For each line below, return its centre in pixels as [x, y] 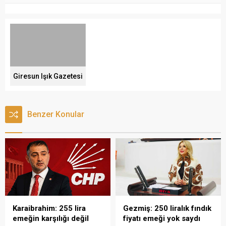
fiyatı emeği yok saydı [162, 218]
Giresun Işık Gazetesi [48, 76]
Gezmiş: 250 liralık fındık [167, 208]
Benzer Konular [56, 114]
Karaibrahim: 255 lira [49, 208]
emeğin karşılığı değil [51, 218]
